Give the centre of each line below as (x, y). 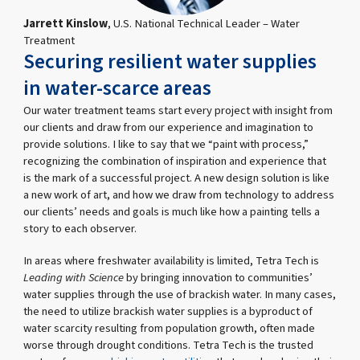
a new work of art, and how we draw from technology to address (179, 195)
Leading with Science (74, 277)
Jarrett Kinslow (66, 24)
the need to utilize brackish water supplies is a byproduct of (168, 311)
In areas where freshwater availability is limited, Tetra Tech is (172, 260)
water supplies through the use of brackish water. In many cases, (180, 294)
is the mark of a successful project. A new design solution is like (177, 178)
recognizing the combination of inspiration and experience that (175, 162)
